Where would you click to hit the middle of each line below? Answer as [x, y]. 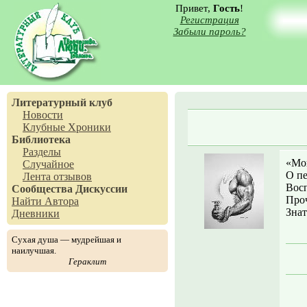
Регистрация [209, 20]
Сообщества [42, 189]
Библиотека [41, 139]
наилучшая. [34, 250]
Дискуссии [101, 189]
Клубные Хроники [67, 127]
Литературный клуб [62, 102]
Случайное [48, 164]
